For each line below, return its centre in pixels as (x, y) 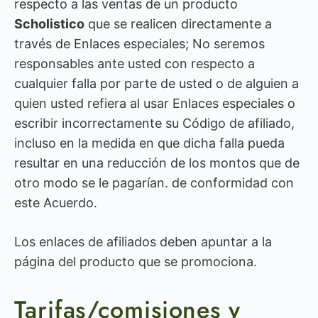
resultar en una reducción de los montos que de (157, 163)
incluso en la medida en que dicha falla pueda (149, 143)
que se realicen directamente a (178, 24)
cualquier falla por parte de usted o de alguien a (157, 83)
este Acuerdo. (56, 203)
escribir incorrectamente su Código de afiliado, (154, 123)
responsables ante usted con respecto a (135, 64)
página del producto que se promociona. (136, 262)
